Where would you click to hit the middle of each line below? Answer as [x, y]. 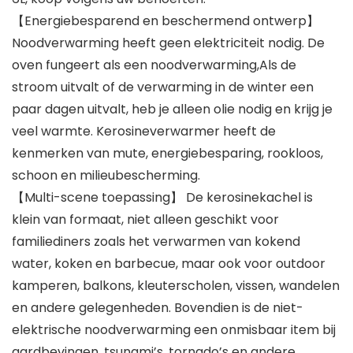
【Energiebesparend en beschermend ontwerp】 [165, 20]
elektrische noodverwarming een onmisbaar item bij [174, 329]
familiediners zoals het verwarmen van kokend [156, 241]
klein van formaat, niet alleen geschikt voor [145, 219]
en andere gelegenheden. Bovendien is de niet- [158, 307]
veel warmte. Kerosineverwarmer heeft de [144, 131]
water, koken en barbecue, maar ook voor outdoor [169, 263]
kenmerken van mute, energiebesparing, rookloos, [167, 153]
